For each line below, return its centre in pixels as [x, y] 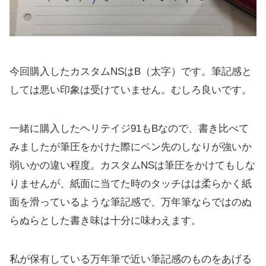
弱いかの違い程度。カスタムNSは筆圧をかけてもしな [132, 165]
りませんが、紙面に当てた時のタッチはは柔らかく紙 [131, 183]
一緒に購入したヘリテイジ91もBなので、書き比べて [129, 128]
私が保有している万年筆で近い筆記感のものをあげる [131, 259]
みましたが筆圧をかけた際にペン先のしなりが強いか [131, 147]
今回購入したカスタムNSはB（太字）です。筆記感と [131, 71]
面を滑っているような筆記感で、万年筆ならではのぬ [131, 202]
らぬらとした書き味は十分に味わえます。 [105, 220]
